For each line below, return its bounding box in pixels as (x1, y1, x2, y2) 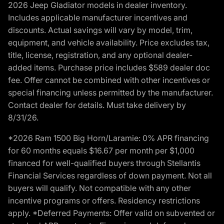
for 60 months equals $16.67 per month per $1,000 (8, 145, 194, 155)
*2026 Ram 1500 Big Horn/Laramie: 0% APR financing (8, 132, 209, 143)
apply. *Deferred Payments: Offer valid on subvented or (8, 207, 215, 218)
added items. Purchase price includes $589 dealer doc (8, 62, 210, 72)
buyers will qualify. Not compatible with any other (8, 182, 191, 193)
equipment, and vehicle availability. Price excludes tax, (8, 37, 209, 47)
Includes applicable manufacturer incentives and (8, 12, 187, 22)
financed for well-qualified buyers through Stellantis (8, 157, 200, 168)
